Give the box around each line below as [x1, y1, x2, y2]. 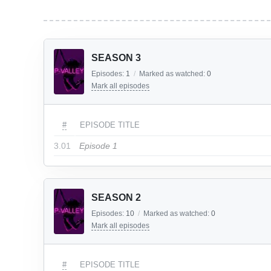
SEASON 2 [91, 192, 141, 203]
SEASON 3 [91, 53, 141, 63]
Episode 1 [79, 141, 117, 151]
